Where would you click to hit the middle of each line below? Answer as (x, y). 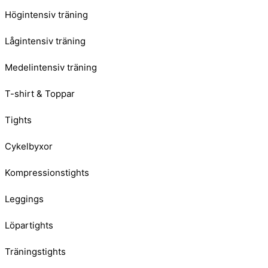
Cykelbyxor (29, 147)
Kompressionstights (47, 173)
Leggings (24, 199)
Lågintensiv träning (45, 41)
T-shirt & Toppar (40, 94)
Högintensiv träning (46, 15)
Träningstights (35, 252)
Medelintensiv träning (51, 68)
